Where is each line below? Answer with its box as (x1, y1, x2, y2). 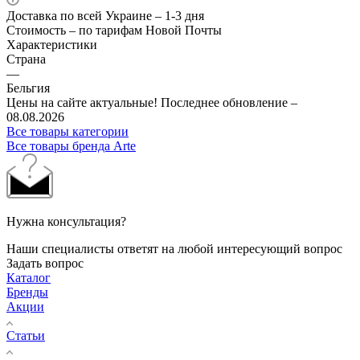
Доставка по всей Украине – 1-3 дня (6, 8, 204, 22)
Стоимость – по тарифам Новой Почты (6, 22, 222, 37)
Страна (6, 51, 46, 66)
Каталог (6, 270, 51, 284)
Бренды (6, 284, 48, 299)
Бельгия (6, 80, 50, 95)
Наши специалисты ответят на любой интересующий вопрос (6, 241, 342, 256)
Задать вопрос (6, 256, 84, 270)
